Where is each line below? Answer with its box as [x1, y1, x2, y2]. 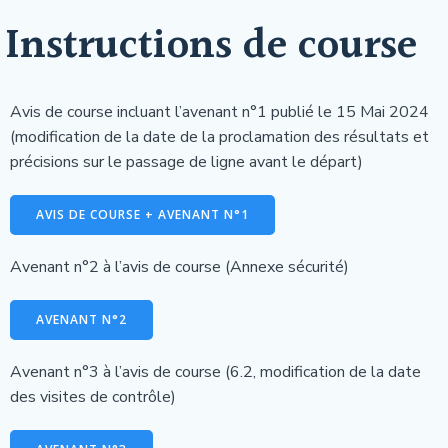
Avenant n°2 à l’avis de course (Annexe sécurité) [10, 256, 349, 278]
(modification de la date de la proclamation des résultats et [10, 126, 429, 148]
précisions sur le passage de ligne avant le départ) [10, 151, 363, 173]
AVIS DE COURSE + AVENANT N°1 [36, 206, 249, 223]
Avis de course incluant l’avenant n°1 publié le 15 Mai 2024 [10, 101, 429, 123]
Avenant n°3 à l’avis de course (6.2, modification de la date [10, 361, 421, 383]
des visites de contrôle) [10, 386, 176, 408]
